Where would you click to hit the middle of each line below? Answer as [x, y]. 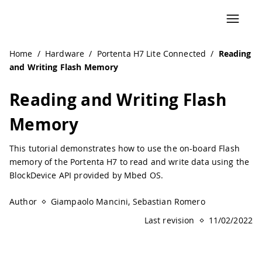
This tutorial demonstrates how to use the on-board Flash [125, 148]
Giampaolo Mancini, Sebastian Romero [128, 201]
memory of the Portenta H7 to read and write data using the [130, 162]
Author [23, 201]
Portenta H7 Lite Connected [151, 54]
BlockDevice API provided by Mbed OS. [87, 175]
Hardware [65, 54]
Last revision [169, 220]
